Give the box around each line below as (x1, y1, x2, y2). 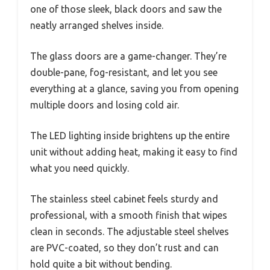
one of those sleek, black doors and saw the (30, 3, 222, 14)
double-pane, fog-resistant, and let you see (30, 66, 218, 78)
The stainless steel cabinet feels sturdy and (30, 193, 218, 204)
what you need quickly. (30, 162, 129, 174)
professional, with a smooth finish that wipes (30, 209, 227, 221)
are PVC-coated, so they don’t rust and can (30, 242, 219, 253)
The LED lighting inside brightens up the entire (30, 130, 230, 141)
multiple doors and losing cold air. (30, 99, 179, 110)
